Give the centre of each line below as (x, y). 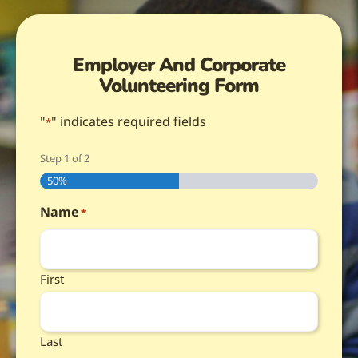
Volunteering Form (179, 85)
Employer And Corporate (179, 64)
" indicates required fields (129, 121)
